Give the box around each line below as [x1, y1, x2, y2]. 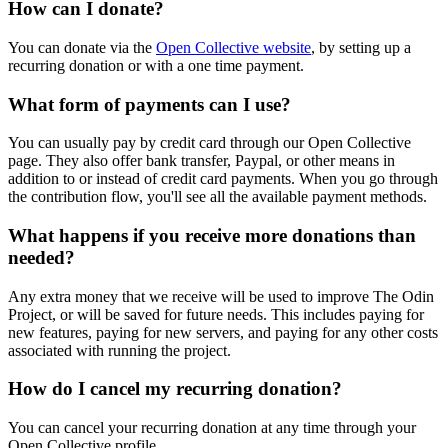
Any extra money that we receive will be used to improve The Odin [8, 287, 434, 305]
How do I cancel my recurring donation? [8, 378, 342, 400]
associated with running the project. [8, 341, 231, 359]
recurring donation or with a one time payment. [8, 56, 304, 74]
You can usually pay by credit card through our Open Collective [8, 134, 411, 152]
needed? [8, 246, 75, 268]
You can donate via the [8, 38, 156, 56]
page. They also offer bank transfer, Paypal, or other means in [8, 152, 395, 170]
